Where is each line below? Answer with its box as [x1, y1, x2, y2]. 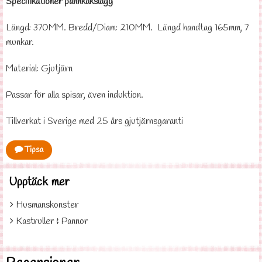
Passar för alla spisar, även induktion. [6, 89, 143, 101]
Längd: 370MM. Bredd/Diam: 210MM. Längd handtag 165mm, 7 [6, 22, 249, 34]
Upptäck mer [9, 174, 70, 190]
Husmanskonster [16, 199, 78, 211]
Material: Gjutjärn [6, 63, 73, 75]
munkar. [6, 36, 36, 49]
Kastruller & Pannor [16, 215, 88, 227]
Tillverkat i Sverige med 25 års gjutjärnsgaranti [6, 115, 183, 127]
